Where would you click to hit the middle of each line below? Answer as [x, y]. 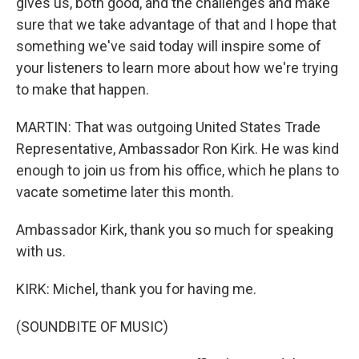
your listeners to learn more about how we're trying [177, 68]
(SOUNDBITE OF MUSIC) [92, 327]
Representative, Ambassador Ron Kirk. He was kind [177, 149]
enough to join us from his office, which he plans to [177, 170]
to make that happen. [83, 89]
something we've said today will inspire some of [169, 46]
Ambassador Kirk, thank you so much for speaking [175, 230]
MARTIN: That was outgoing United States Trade [168, 127]
